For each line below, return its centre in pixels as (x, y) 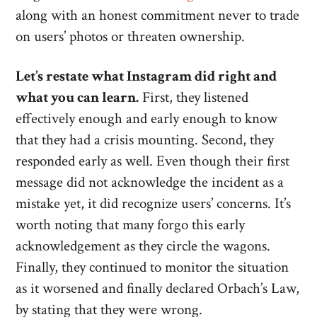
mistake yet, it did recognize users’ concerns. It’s (154, 203)
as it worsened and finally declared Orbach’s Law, (158, 288)
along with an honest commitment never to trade (158, 15)
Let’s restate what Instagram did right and (146, 76)
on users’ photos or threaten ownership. (131, 36)
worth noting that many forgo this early (131, 225)
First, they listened (194, 97)
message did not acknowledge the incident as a (150, 182)
